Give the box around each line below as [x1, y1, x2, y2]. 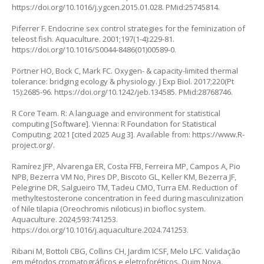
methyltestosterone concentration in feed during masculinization [12, 192, 243, 203]
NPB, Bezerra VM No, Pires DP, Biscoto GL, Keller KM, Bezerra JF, [12, 171, 236, 182]
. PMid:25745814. [162, 1, 220, 12]
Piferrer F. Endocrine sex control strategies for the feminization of [12, 22, 245, 34]
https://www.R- [192, 128, 245, 140]
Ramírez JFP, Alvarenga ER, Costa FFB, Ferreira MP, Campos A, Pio [12, 160, 240, 171]
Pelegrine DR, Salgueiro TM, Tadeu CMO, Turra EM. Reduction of [12, 181, 237, 193]
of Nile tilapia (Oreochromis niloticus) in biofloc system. [12, 203, 206, 214]
